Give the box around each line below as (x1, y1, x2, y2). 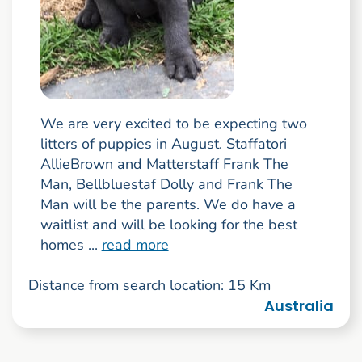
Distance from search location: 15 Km (27, 276, 271, 296)
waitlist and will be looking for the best (40, 215, 297, 235)
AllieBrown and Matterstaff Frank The (40, 154, 288, 175)
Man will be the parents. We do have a (40, 195, 296, 215)
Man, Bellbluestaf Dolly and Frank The (40, 175, 293, 195)
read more (101, 235, 169, 255)
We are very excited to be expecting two (40, 114, 307, 134)
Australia (264, 296, 335, 317)
